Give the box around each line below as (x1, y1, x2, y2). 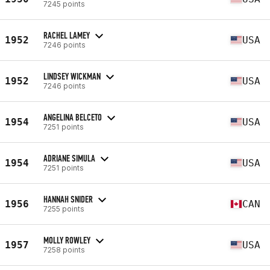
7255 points (43, 204, 84, 213)
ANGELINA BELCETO (43, 111, 102, 123)
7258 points (43, 245, 85, 254)
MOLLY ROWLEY (43, 234, 90, 246)
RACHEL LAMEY (43, 29, 90, 41)
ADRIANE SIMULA (43, 152, 95, 164)
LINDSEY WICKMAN (43, 70, 101, 82)
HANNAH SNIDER (43, 193, 93, 205)
